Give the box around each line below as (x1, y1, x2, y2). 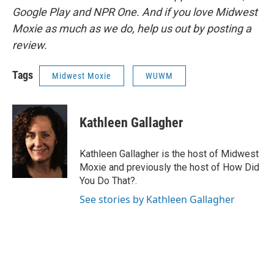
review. (12, 39, 47, 51)
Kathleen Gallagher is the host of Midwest (80, 148, 259, 160)
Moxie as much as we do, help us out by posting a (12, 22, 251, 35)
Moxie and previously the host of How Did (80, 161, 259, 173)
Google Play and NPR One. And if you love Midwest (12, 6, 257, 18)
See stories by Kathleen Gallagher (80, 193, 235, 206)
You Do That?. (80, 175, 137, 187)
